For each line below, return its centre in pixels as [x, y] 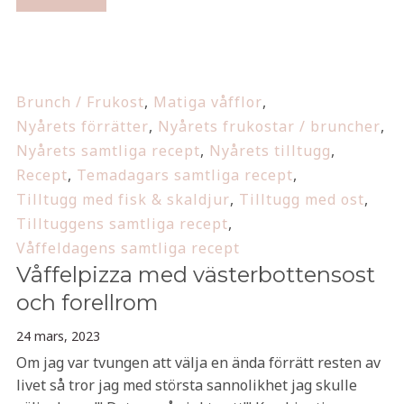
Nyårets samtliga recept [108, 151]
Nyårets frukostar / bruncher [269, 126]
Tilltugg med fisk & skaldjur [123, 199]
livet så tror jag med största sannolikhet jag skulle [186, 385]
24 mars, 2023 [58, 336]
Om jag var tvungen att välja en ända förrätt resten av [198, 363]
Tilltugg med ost [301, 199]
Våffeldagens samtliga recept [128, 248]
